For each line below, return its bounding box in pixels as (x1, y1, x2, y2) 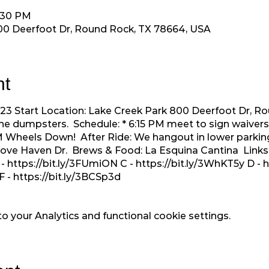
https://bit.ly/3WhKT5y (135, 158, 244, 170)
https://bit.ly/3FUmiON (7, 158, 118, 170)
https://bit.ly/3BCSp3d (13, 171, 121, 183)
